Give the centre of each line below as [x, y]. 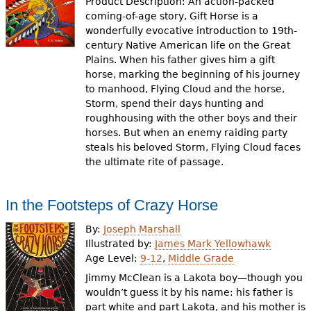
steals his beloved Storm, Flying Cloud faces [193, 148]
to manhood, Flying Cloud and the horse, [185, 89]
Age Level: [113, 258]
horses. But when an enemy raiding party [187, 133]
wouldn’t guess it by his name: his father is [190, 293]
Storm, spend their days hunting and [175, 104]
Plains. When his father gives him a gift [180, 60]
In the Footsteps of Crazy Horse [111, 205]
